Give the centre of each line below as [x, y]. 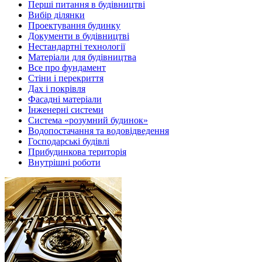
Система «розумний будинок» [88, 120]
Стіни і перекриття [66, 78]
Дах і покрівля [57, 89]
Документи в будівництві [79, 36]
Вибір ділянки [56, 15]
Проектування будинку [74, 25]
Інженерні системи [66, 110]
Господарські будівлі [69, 141]
